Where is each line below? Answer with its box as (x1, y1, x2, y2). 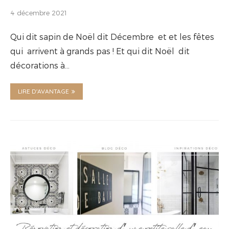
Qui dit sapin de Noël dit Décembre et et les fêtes (10, 31, 214, 41)
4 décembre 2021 (10, 8, 67, 17)
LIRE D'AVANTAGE (18, 87, 69, 95)
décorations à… (10, 60, 70, 70)
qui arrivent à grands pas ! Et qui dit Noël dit (10, 45, 190, 56)
